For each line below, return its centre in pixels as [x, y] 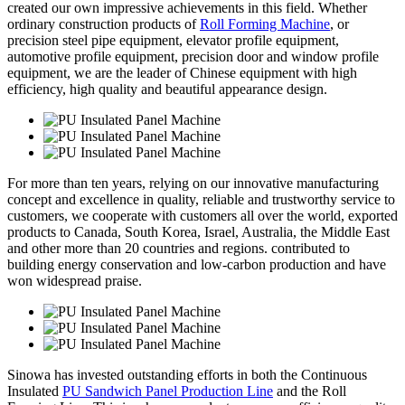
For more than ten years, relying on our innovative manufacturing [193, 183]
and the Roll [310, 391]
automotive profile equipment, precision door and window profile [193, 56]
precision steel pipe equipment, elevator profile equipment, [173, 40]
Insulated [35, 391]
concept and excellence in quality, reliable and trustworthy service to [201, 199]
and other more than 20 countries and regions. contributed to [179, 248]
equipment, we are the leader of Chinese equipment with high [182, 72]
